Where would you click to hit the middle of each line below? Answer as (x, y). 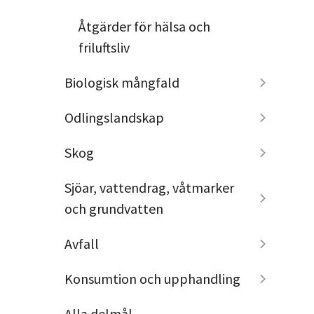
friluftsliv (104, 47)
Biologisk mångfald (122, 82)
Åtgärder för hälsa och (145, 26)
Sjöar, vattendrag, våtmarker (149, 187)
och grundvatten (114, 208)
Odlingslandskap (114, 117)
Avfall (81, 243)
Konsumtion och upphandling (152, 278)
